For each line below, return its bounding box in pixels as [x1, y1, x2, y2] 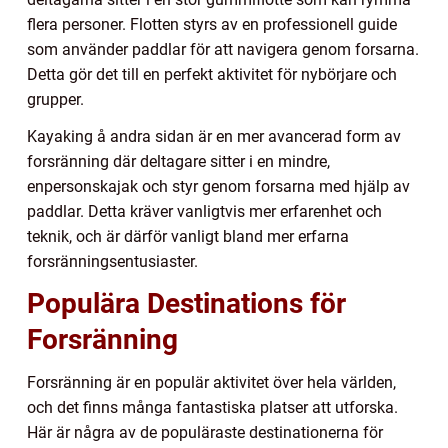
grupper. [27, 90, 84, 110]
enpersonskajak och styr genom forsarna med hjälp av [27, 177, 410, 197]
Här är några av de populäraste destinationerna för [27, 423, 383, 443]
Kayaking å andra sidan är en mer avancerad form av [27, 127, 401, 147]
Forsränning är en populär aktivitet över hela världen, [27, 373, 396, 393]
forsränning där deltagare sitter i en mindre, [27, 152, 330, 172]
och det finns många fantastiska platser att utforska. [27, 398, 398, 418]
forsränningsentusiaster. [27, 252, 198, 272]
